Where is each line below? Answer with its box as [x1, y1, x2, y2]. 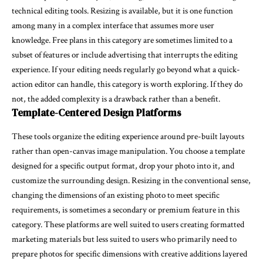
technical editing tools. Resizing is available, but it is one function [12, 5, 233, 17]
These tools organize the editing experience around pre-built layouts [12, 130, 244, 142]
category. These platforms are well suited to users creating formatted [12, 218, 244, 230]
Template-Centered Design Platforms [12, 106, 181, 120]
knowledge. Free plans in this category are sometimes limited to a [12, 35, 232, 46]
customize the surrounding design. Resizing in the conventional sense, [12, 174, 251, 186]
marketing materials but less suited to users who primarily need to [12, 233, 237, 245]
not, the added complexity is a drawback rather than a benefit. [12, 93, 220, 105]
